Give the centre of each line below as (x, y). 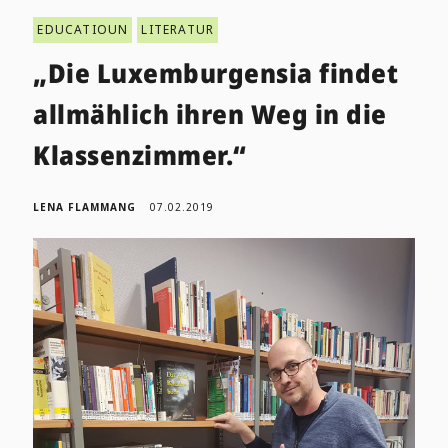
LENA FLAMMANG (85, 207)
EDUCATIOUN (83, 30)
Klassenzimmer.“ (140, 155)
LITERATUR (178, 30)
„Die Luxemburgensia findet (216, 73)
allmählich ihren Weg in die (210, 114)
